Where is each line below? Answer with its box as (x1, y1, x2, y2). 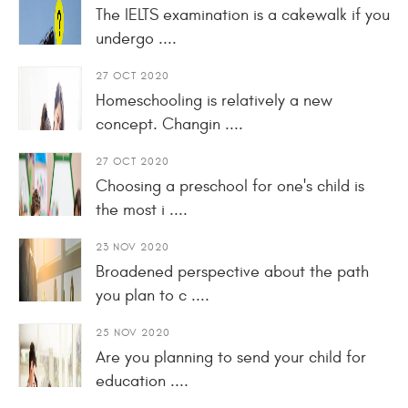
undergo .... (96, 28, 177, 48)
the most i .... (96, 199, 188, 219)
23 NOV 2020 (96, 240, 169, 253)
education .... (96, 371, 189, 391)
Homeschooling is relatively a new (96, 90, 332, 110)
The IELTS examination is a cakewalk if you (96, 5, 390, 25)
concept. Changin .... (96, 114, 243, 134)
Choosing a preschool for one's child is (96, 176, 364, 196)
